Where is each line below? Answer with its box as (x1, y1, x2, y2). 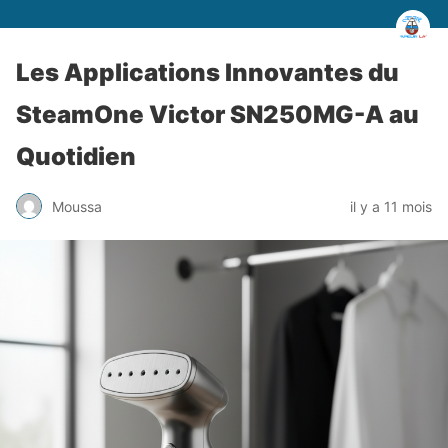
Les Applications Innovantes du (16, 58, 399, 87)
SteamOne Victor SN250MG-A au (16, 100, 419, 129)
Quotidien (16, 142, 136, 171)
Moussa (52, 197, 102, 215)
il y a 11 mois (350, 197, 432, 215)
